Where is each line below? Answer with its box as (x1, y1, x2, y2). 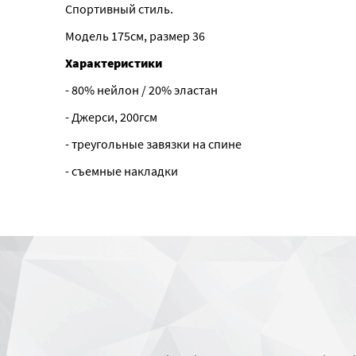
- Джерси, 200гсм (64, 109, 157, 125)
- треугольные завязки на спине (64, 136, 242, 152)
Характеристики (64, 55, 162, 71)
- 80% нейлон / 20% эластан (64, 82, 218, 98)
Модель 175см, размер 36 (64, 28, 205, 44)
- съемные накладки (64, 163, 178, 179)
